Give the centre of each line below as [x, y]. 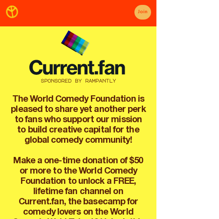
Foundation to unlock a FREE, [78, 182]
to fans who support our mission [78, 120]
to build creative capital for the [78, 131]
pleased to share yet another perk [78, 110]
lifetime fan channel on [78, 192]
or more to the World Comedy [78, 172]
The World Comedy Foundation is [78, 100]
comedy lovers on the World [78, 213]
